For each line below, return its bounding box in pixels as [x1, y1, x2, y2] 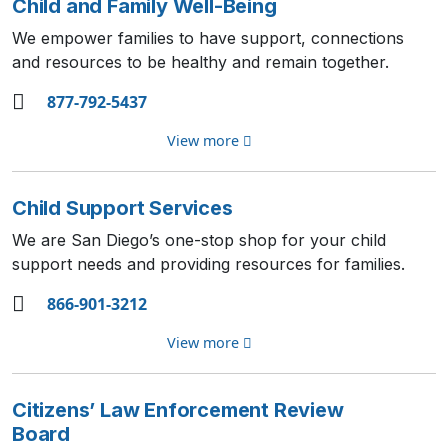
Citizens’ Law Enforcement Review [12, 398, 344, 422]
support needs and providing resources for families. [12, 254, 405, 274]
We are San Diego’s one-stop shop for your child [12, 230, 386, 250]
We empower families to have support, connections [12, 28, 404, 48]
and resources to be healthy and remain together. [12, 52, 389, 72]
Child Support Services [12, 196, 233, 220]
